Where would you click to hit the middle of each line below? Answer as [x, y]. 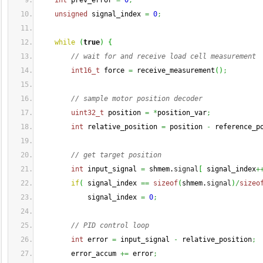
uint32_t [87, 113]
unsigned [71, 14]
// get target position [116, 155]
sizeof [166, 183]
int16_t [85, 70]
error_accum [79, 254]
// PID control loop [110, 225]
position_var [182, 113]
